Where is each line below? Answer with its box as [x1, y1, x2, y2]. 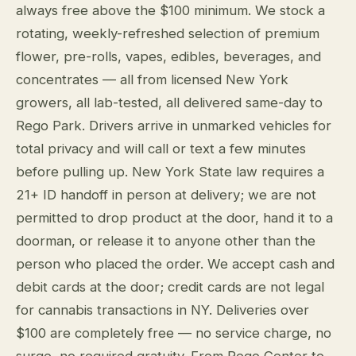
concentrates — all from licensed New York [16, 71, 288, 87]
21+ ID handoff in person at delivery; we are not [16, 186, 316, 203]
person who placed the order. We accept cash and [16, 255, 335, 272]
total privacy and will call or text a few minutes [16, 140, 306, 157]
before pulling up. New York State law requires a [16, 163, 324, 180]
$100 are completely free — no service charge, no [16, 324, 331, 341]
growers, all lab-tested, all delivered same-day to [16, 94, 323, 110]
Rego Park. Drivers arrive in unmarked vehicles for [16, 117, 331, 133]
